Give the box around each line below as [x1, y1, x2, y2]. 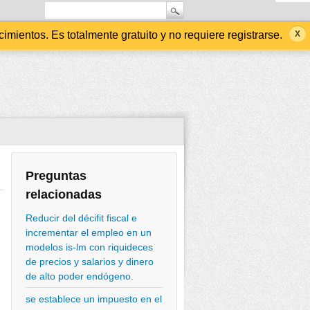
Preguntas [26, 169, 86, 183]
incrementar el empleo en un [26, 227, 152, 238]
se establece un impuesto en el [26, 293, 162, 304]
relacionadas [26, 188, 102, 201]
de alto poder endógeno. [26, 271, 134, 282]
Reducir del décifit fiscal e [26, 212, 137, 224]
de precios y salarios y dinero [26, 256, 154, 267]
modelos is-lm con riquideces [26, 241, 153, 253]
